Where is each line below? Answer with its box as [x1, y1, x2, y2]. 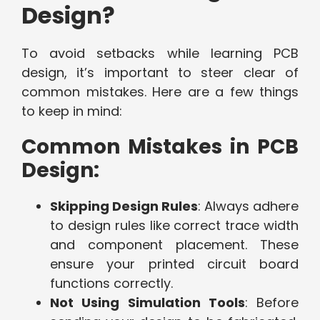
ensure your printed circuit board [50, 255, 299, 274]
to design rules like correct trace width [50, 216, 299, 235]
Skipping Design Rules [50, 197, 198, 216]
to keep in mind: [21, 102, 122, 121]
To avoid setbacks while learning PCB [21, 44, 299, 63]
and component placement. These [50, 236, 299, 254]
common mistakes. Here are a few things [21, 83, 299, 101]
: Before [244, 294, 299, 312]
